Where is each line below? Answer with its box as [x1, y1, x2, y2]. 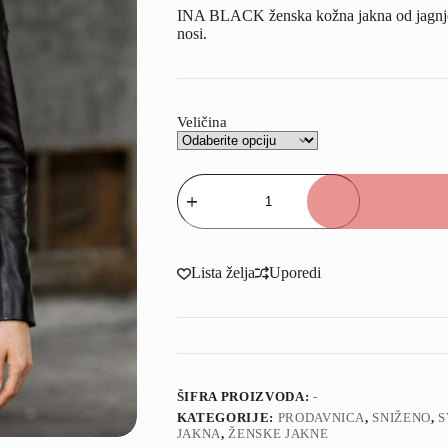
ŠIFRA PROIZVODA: [176, 388, 313, 404]
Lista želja [190, 263, 255, 281]
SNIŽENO [372, 409, 431, 425]
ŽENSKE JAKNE [228, 425, 329, 441]
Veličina [176, 113, 227, 130]
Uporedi [268, 263, 321, 281]
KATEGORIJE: [176, 409, 278, 425]
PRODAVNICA [277, 409, 366, 425]
